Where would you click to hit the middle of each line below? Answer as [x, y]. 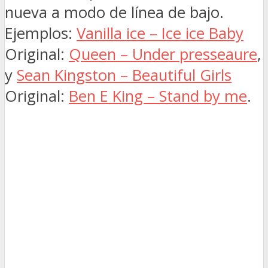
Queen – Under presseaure [163, 54]
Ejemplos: [41, 33]
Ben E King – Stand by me [158, 96]
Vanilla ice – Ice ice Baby [160, 33]
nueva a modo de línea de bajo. [114, 12]
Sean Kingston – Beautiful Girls [124, 75]
